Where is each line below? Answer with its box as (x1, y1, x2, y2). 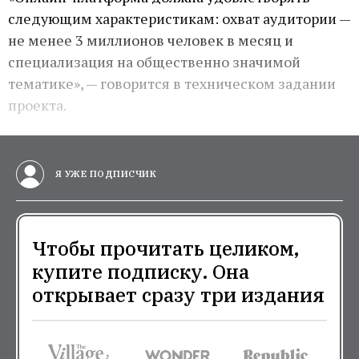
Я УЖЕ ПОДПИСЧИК (52, 167, 156, 179)
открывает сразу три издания (32, 282, 325, 309)
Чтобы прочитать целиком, (32, 236, 299, 262)
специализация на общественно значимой (8, 51, 301, 71)
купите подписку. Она (32, 259, 249, 285)
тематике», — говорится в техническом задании (8, 73, 336, 93)
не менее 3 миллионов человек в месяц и (8, 30, 293, 50)
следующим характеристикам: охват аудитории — (8, 8, 350, 28)
